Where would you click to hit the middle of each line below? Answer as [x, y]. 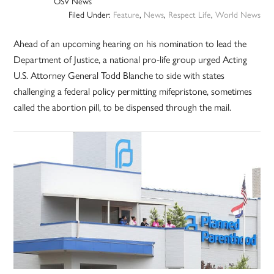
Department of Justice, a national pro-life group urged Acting [131, 59]
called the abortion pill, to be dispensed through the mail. [123, 107]
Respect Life [189, 14]
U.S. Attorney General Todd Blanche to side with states [119, 75]
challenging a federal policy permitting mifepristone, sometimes [133, 91]
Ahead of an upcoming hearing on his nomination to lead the [130, 43]
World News [238, 14]
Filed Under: [91, 14]
